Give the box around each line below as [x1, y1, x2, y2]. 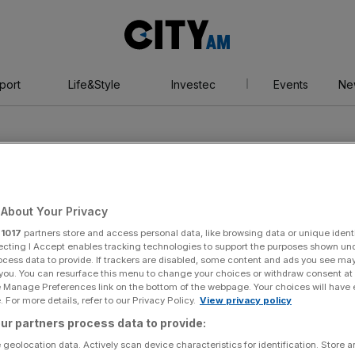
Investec [170, 78, 216, 91]
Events [273, 78, 308, 91]
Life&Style [67, 78, 120, 91]
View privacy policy [200, 294, 292, 306]
